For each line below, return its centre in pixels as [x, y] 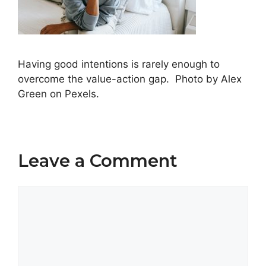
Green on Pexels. [58, 94]
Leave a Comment [98, 161]
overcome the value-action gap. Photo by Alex [130, 79]
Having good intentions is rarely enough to [119, 64]
